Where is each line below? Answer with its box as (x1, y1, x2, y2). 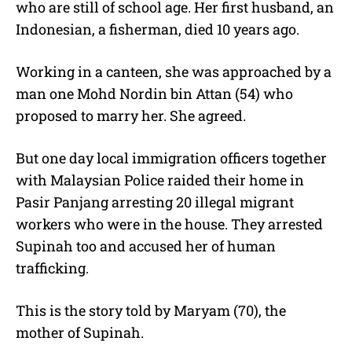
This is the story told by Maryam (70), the (16, 300, 286, 320)
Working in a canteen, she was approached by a (16, 61, 332, 81)
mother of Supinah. (16, 322, 144, 342)
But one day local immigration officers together (16, 148, 327, 167)
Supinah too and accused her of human (16, 236, 276, 255)
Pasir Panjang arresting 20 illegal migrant (16, 192, 294, 211)
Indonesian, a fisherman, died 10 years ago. (16, 19, 299, 38)
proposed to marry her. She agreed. (16, 105, 246, 125)
